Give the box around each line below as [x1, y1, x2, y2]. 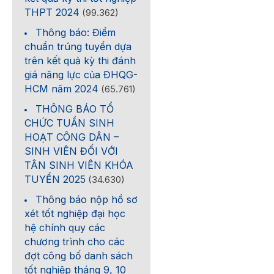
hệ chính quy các [24, 221, 106, 234]
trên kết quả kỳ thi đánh [24, 54, 136, 67]
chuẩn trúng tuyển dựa [24, 40, 132, 53]
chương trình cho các [24, 235, 125, 248]
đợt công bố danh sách [24, 250, 133, 262]
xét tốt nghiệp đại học [24, 207, 126, 220]
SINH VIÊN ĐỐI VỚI [24, 145, 119, 157]
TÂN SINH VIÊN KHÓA [24, 159, 134, 171]
